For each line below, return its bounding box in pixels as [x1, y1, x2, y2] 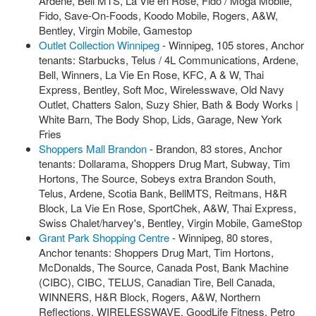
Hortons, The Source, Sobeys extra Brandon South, [39, 171, 276, 186]
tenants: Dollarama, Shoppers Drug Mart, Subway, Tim [39, 156, 291, 171]
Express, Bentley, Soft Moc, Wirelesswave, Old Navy [39, 82, 284, 97]
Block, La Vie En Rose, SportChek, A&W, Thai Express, [39, 200, 296, 215]
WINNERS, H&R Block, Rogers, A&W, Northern [39, 289, 260, 304]
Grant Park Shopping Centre [39, 230, 169, 245]
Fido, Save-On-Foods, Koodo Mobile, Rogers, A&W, [39, 8, 278, 23]
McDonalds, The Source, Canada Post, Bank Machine [39, 260, 288, 274]
